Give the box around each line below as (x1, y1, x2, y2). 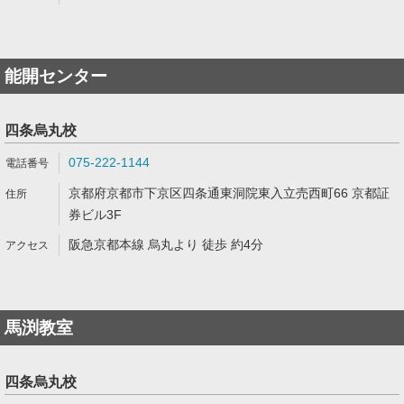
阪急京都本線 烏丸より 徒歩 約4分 (69, 237, 263, 252)
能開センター (5, 67, 107, 86)
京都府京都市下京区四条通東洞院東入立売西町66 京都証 (69, 186, 390, 200)
